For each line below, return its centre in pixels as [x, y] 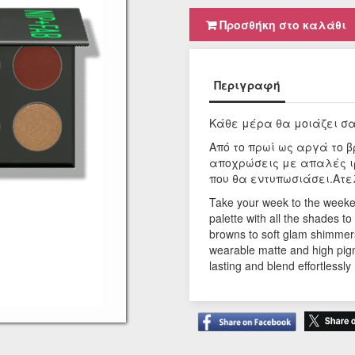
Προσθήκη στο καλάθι [281, 25]
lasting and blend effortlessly [280, 266]
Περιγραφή [247, 85]
